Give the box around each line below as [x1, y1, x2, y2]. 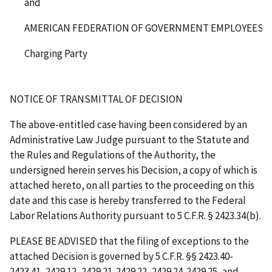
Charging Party [24, 46, 87, 60]
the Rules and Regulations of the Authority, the [10, 148, 216, 161]
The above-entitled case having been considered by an [10, 117, 247, 131]
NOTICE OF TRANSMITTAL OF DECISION [10, 92, 183, 106]
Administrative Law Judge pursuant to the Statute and [10, 132, 250, 146]
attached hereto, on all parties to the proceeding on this [10, 178, 254, 192]
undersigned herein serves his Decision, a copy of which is [10, 163, 257, 177]
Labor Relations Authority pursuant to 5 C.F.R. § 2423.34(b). [10, 208, 261, 222]
